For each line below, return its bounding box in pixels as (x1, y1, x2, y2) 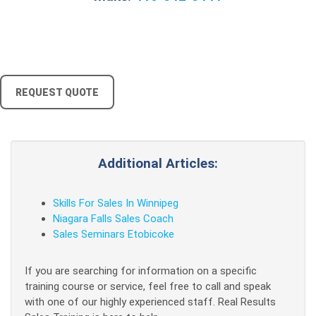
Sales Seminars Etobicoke (53, 228, 174, 241)
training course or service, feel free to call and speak (25, 280, 271, 293)
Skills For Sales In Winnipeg (53, 197, 178, 209)
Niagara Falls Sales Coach (53, 212, 174, 225)
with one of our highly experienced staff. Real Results (25, 296, 276, 308)
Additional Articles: (98, 155, 218, 171)
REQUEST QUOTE (11, 87, 103, 98)
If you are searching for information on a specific (25, 265, 257, 277)
